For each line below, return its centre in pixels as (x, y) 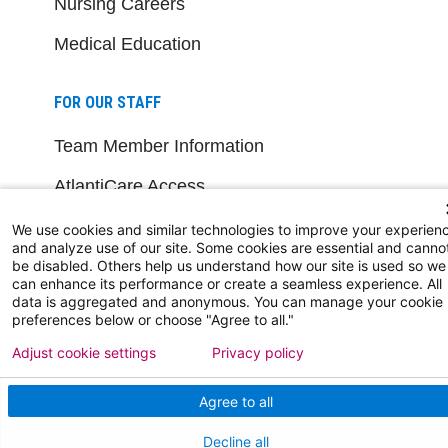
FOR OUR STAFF (107, 102)
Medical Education (127, 43)
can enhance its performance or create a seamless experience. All (227, 283)
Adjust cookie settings (84, 352)
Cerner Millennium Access (158, 225)
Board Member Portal (139, 265)
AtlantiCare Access (129, 185)
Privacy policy (258, 352)
